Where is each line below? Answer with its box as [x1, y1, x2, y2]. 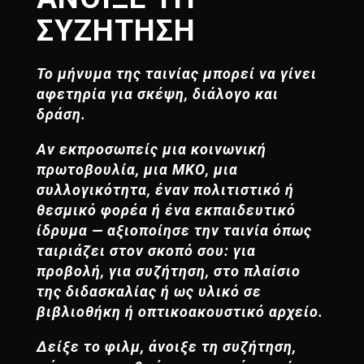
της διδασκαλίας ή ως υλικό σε [36, 282, 262, 300]
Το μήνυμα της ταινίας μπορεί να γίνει [36, 64, 317, 82]
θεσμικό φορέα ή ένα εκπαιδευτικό [36, 201, 296, 219]
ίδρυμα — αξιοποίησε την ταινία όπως [36, 221, 312, 239]
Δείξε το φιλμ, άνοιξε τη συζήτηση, [36, 337, 297, 355]
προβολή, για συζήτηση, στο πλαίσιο [36, 262, 301, 279]
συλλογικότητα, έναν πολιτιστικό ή [36, 180, 294, 198]
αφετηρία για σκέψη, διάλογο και [36, 84, 279, 102]
